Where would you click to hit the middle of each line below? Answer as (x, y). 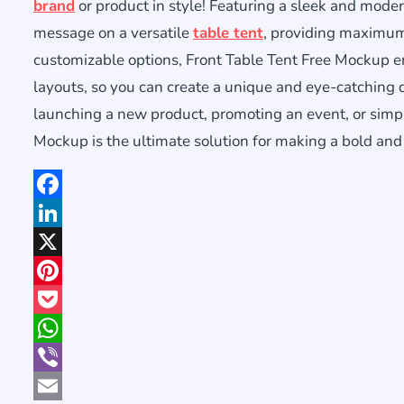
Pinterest (64, 299)
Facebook (64, 212)
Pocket (55, 328)
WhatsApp (69, 357)
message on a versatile (113, 32)
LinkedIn (61, 241)
